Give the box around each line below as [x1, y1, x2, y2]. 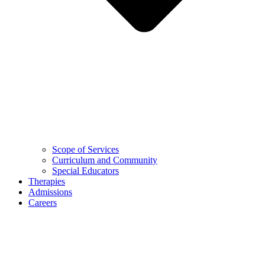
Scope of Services [52, 144, 119, 154]
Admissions [28, 186, 72, 197]
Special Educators [52, 165, 119, 176]
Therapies [28, 176, 65, 186]
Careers [28, 197, 57, 208]
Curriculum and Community [52, 154, 157, 165]
